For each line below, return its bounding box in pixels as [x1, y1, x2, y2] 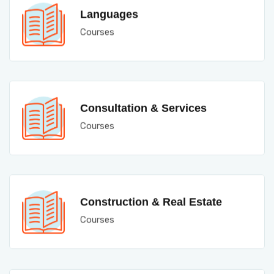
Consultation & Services [80, 101, 207, 113]
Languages [80, 8, 138, 20]
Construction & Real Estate [80, 194, 222, 206]
